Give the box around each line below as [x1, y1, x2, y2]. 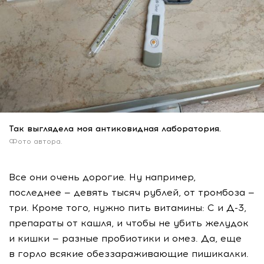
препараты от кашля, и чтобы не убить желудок [9, 217, 249, 229]
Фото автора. [9, 137, 62, 146]
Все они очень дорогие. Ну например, [9, 171, 196, 183]
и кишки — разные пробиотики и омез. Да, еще [9, 233, 242, 245]
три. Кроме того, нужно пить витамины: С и [9, 202, 226, 214]
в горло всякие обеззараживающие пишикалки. [9, 248, 249, 260]
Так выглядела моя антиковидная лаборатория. [9, 124, 221, 134]
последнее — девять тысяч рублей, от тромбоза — [9, 187, 255, 199]
